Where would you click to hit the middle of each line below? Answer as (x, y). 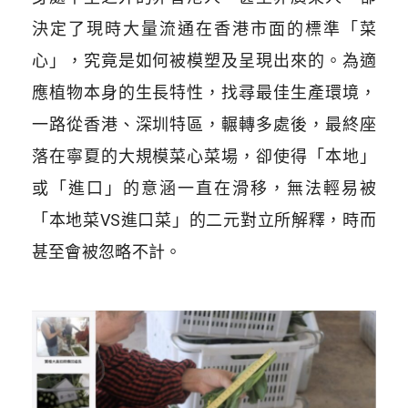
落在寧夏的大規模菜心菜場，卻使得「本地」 (204, 156)
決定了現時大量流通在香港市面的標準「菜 (204, 28)
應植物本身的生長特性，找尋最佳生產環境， (204, 92)
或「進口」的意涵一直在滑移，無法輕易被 (204, 188)
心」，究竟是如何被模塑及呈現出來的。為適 (204, 60)
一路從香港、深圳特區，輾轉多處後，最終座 (204, 124)
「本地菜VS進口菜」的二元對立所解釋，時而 (204, 219)
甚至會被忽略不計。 (107, 251)
